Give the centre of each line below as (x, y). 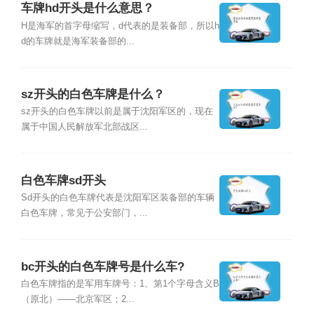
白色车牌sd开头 (63, 180)
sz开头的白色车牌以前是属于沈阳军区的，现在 (117, 112)
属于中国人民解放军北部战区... (84, 127)
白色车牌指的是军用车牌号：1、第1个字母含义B (120, 284)
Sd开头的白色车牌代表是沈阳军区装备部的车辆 (117, 198)
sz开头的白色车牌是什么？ (93, 95)
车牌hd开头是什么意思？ (87, 8)
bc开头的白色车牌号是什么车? (102, 266)
